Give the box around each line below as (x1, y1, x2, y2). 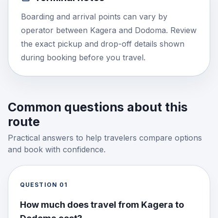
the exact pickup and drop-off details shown (21, 39, 184, 49)
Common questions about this (8, 100, 188, 114)
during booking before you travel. (21, 53, 145, 62)
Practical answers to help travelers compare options (8, 133, 202, 143)
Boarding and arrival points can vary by (21, 12, 167, 21)
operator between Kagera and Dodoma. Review (21, 25, 197, 35)
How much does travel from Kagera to (20, 200, 184, 210)
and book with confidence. (8, 145, 106, 154)
